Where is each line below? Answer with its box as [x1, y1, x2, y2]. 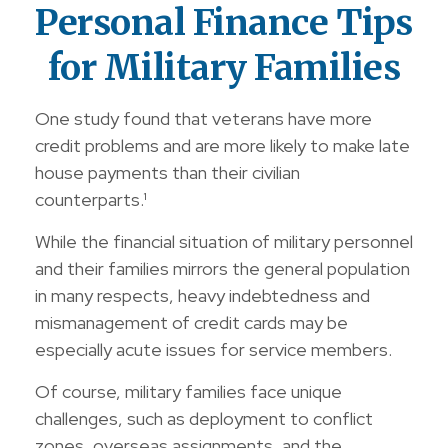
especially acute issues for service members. [35, 338, 392, 361]
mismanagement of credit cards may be [35, 311, 348, 334]
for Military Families [47, 45, 401, 90]
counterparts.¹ [35, 188, 147, 211]
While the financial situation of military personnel [35, 230, 413, 253]
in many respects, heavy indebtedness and [35, 284, 370, 307]
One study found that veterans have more [35, 107, 372, 130]
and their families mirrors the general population [35, 257, 410, 280]
